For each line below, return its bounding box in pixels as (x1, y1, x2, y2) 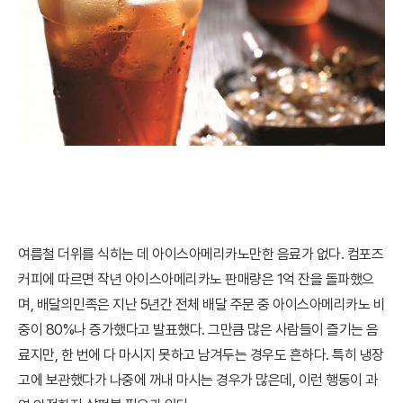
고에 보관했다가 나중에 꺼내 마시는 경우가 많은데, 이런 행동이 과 (18, 372, 378, 389)
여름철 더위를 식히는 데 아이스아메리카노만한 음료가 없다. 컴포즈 (18, 246, 383, 263)
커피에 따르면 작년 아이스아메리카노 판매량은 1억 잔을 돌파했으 (18, 271, 374, 288)
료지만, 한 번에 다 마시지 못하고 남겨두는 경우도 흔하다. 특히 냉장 (18, 346, 384, 363)
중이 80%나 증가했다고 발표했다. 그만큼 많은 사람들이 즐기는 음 (18, 321, 379, 338)
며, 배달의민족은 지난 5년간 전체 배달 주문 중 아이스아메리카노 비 (18, 296, 385, 313)
